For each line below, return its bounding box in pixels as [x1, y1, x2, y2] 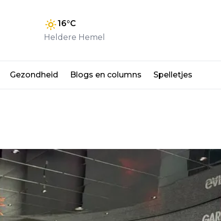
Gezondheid [10, 70, 58, 80]
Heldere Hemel [44, 32, 105, 42]
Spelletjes [153, 70, 192, 80]
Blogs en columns [70, 70, 142, 80]
